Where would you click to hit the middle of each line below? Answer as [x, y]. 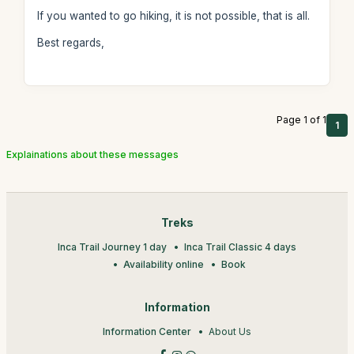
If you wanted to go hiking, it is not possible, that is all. [173, 15]
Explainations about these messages [92, 154]
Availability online [163, 264]
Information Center [147, 331]
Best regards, [70, 43]
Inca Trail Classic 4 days [240, 247]
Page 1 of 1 [301, 120]
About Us [230, 331]
